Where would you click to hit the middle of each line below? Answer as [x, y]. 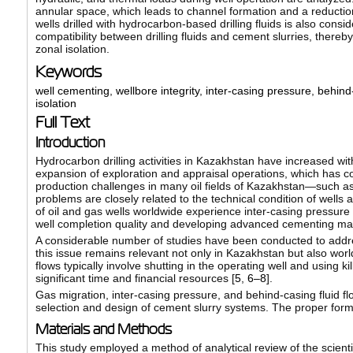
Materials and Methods [103, 330]
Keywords [68, 72]
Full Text [62, 123]
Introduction [70, 143]
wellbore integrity [157, 91]
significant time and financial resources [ [135, 279]
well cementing [72, 91]
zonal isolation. [72, 49]
